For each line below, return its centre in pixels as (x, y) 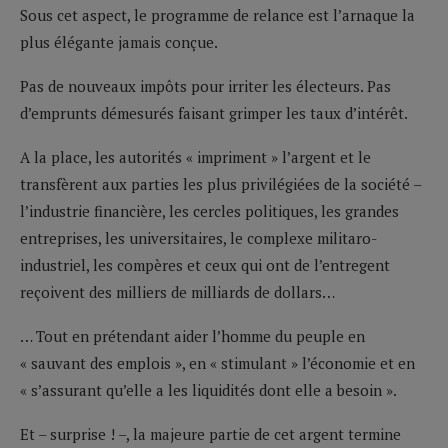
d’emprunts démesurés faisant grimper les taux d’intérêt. (214, 112)
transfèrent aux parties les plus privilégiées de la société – (220, 183)
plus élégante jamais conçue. (119, 41)
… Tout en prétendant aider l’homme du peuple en (192, 335)
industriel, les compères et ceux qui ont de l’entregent (205, 264)
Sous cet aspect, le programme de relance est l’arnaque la (217, 14)
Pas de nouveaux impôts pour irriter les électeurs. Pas (205, 85)
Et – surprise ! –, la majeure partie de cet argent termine (210, 433)
